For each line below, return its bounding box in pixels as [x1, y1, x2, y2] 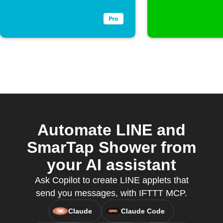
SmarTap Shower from [27, 138, 196, 156]
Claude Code [121, 207, 165, 215]
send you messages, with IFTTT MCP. [36, 188, 187, 198]
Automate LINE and [37, 121, 186, 139]
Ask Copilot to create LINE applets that [34, 175, 189, 185]
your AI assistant [47, 156, 176, 174]
